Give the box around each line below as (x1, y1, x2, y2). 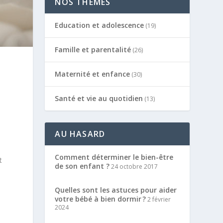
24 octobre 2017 (110, 162, 158, 171)
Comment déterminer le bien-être (55, 152, 174, 162)
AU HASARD (55, 128, 106, 139)
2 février (146, 195, 171, 204)
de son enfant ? (55, 161, 110, 171)
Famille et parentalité (55, 44, 131, 54)
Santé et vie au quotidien (55, 93, 143, 103)
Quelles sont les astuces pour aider (55, 185, 177, 195)
